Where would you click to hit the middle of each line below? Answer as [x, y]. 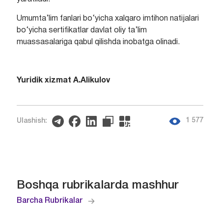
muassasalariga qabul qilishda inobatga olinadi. [98, 42]
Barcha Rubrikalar [49, 201]
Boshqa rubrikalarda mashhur [97, 185]
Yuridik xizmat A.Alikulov [63, 81]
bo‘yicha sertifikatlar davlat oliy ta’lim [82, 31]
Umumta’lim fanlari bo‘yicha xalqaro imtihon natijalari [108, 19]
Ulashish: [32, 121]
